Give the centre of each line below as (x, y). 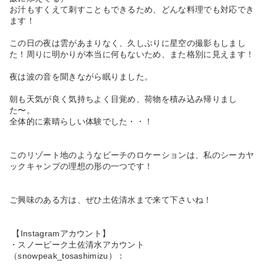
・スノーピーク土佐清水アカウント (77, 244)
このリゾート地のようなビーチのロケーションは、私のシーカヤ (132, 155)
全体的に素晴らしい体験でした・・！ (81, 121)
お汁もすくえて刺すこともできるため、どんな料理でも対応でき (132, 9)
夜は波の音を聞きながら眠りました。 (81, 76)
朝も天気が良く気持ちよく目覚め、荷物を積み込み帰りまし (123, 99)
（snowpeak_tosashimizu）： (67, 255)
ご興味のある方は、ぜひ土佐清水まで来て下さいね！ (111, 199)
